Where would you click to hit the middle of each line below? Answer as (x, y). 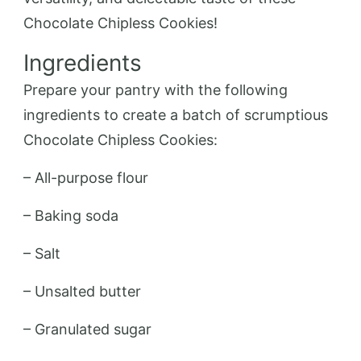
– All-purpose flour (86, 177)
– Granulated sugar (87, 329)
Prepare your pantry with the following (156, 89)
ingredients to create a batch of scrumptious (176, 114)
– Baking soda (71, 215)
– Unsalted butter (82, 291)
